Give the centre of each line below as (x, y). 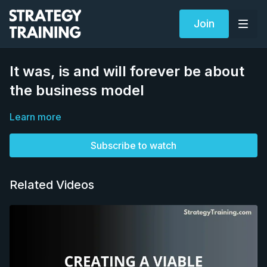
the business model (77, 90)
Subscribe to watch (133, 145)
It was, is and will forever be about (127, 71)
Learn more (35, 117)
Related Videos (52, 185)
